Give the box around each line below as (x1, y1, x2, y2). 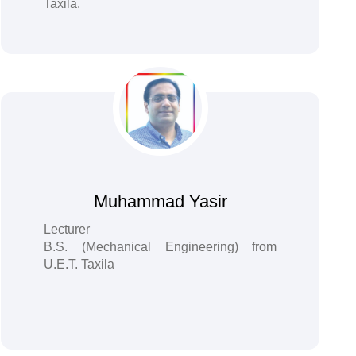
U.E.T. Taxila (43, 257, 114, 271)
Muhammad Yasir (93, 192, 227, 211)
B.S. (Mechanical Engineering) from (43, 240, 277, 253)
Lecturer (43, 222, 90, 236)
